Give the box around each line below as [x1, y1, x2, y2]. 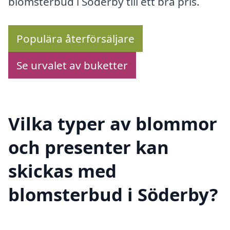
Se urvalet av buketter [16, 58, 128, 73]
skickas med [8, 158, 117, 183]
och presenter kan [8, 135, 169, 159]
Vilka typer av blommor [8, 111, 217, 136]
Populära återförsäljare [16, 31, 135, 46]
